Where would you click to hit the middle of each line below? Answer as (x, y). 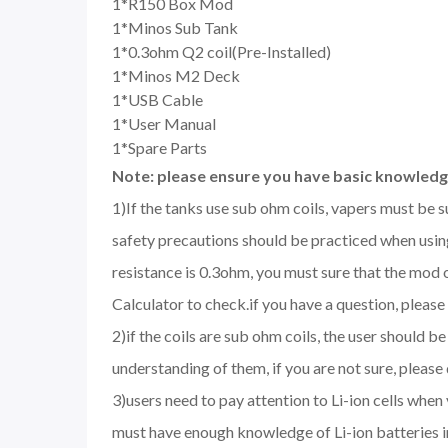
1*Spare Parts (159, 148)
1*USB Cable (157, 100)
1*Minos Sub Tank (175, 28)
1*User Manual (164, 124)
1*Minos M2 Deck (176, 76)
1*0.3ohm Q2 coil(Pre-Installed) (221, 52)
